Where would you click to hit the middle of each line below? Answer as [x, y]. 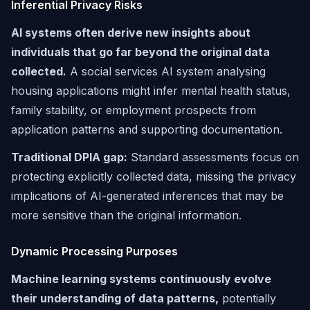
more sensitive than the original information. [126, 215]
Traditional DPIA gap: [69, 157]
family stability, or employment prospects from [134, 110]
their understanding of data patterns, [115, 298]
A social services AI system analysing [166, 71]
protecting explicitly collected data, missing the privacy [154, 176]
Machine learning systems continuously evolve [141, 279]
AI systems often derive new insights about [131, 33]
